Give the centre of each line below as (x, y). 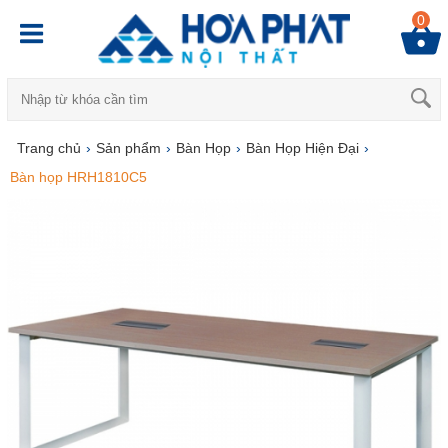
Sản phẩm (128, 148)
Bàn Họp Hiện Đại (302, 148)
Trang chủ (48, 148)
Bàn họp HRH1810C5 (78, 177)
